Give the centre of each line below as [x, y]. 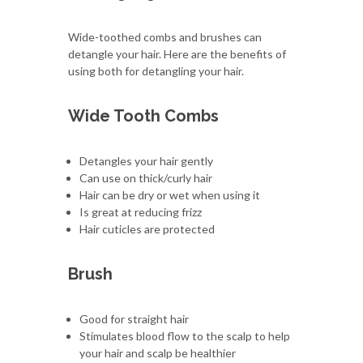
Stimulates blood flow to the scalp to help [185, 335]
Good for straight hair [134, 318]
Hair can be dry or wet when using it [170, 194]
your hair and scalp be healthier [158, 352]
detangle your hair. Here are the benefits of [177, 53]
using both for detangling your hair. [156, 70]
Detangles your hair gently [146, 160]
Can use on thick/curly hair [146, 177]
